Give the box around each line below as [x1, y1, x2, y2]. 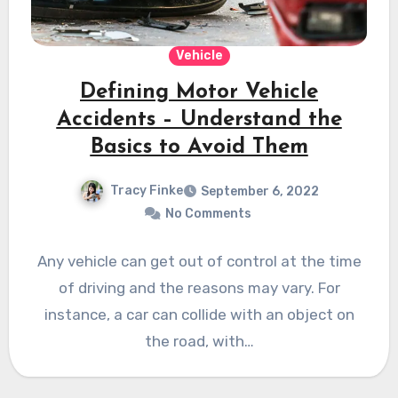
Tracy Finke [109, 182, 183, 198]
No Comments [164, 205, 251, 221]
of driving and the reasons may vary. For [58, 278, 340, 297]
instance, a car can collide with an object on [44, 305, 354, 323]
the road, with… [144, 331, 254, 350]
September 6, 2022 [200, 183, 319, 199]
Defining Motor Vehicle [80, 81, 318, 103]
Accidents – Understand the [56, 108, 342, 131]
